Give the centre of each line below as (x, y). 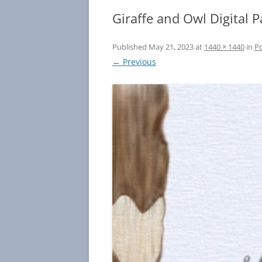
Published (130, 47)
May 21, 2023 (171, 47)
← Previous (134, 62)
